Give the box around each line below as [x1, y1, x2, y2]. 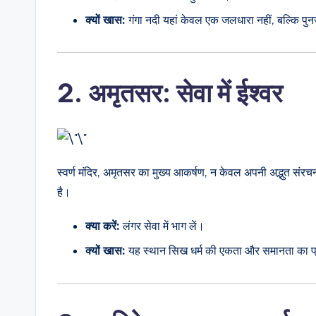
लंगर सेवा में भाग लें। [120, 219, 205, 233]
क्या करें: [85, 219, 120, 233]
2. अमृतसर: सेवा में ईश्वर [57, 77, 283, 110]
